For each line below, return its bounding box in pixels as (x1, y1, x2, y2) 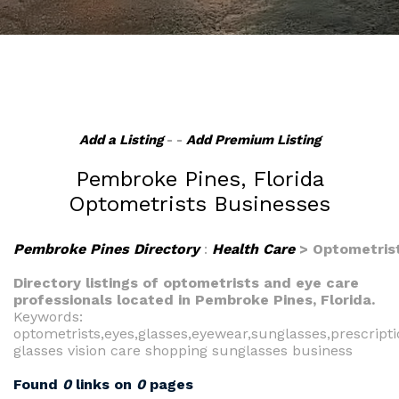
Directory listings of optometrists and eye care (13, 274, 359, 291)
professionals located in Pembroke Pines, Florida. (13, 291, 375, 308)
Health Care (212, 240, 295, 257)
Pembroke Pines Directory (13, 240, 199, 257)
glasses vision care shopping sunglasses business (13, 342, 353, 359)
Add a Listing (78, 132, 163, 148)
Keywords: (13, 308, 83, 325)
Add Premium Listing (185, 132, 321, 148)
